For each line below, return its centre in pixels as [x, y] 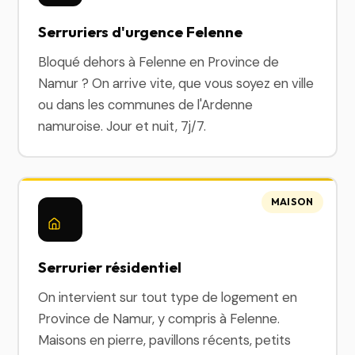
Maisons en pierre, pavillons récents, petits [165, 340]
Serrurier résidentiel [110, 267]
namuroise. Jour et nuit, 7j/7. [122, 126]
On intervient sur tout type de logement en [168, 297]
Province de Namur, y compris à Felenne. [159, 319]
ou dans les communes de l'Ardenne [146, 105]
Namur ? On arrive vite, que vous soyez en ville [176, 83]
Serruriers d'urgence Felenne [141, 32]
